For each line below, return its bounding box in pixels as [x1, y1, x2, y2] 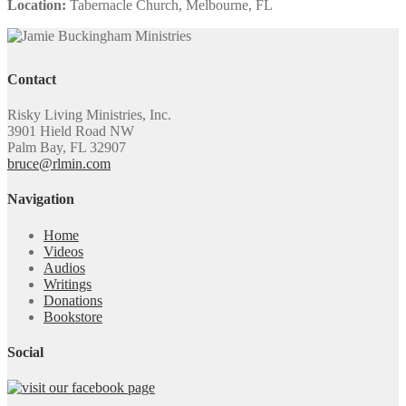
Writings [43, 275, 92, 292]
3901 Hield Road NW [7, 123, 134, 140]
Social [7, 343, 43, 360]
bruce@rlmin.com [7, 156, 111, 172]
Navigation [7, 191, 74, 208]
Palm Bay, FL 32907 [7, 140, 126, 156]
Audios [43, 259, 85, 275]
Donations [43, 292, 102, 308]
